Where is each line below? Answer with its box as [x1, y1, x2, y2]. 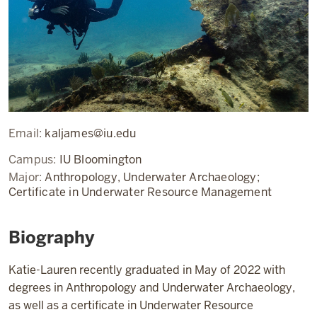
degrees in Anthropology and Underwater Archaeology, [8, 279, 295, 295]
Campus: [8, 151, 59, 167]
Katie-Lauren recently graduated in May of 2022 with [8, 262, 285, 277]
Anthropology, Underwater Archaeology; [45, 169, 260, 185]
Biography [8, 226, 94, 248]
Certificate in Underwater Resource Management [8, 184, 272, 200]
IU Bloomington [59, 151, 142, 167]
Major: [8, 169, 45, 185]
